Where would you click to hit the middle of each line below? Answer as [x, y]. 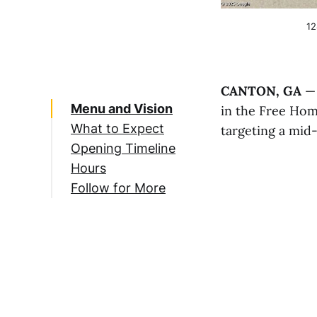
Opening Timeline [123, 148]
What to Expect [117, 128]
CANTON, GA [261, 91]
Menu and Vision [122, 108]
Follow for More [118, 188]
